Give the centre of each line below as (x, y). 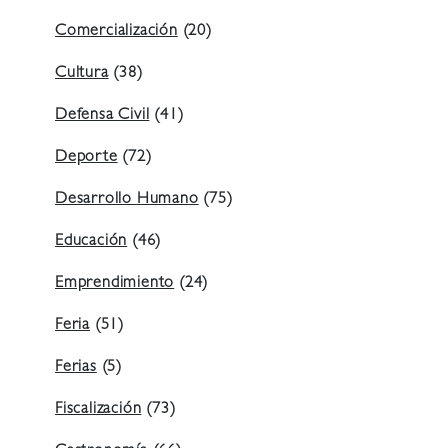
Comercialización (116, 32)
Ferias (76, 368)
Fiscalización (98, 410)
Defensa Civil (102, 116)
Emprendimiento (115, 284)
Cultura (82, 74)
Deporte (86, 158)
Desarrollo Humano (127, 200)
